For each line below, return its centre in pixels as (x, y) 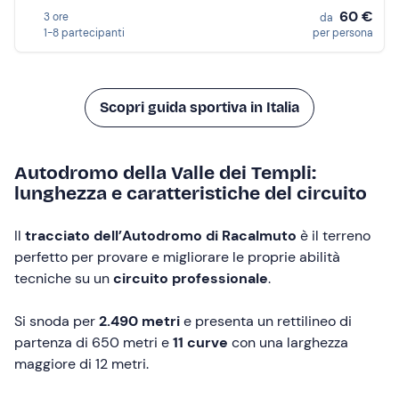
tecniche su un (64, 278)
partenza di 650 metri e (92, 342)
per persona (343, 33)
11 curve (200, 342)
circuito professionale (191, 278)
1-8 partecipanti (84, 33)
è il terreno (334, 236)
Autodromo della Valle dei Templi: (165, 173)
